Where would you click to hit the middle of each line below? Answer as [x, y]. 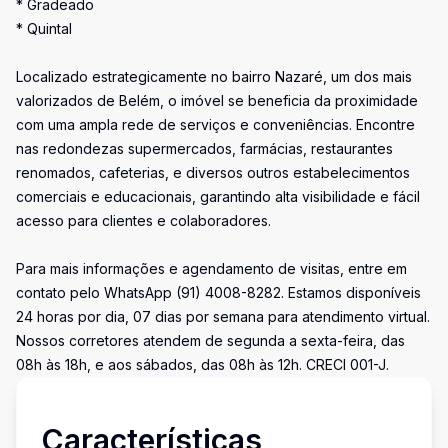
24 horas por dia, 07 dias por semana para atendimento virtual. [223, 316]
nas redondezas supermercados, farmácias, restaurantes [204, 148]
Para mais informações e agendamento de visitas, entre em [211, 268]
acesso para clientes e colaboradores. [143, 220]
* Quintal [44, 28]
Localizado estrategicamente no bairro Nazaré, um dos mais [214, 76]
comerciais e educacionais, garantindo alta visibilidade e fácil [218, 196]
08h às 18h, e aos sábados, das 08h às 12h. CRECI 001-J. [202, 364]
